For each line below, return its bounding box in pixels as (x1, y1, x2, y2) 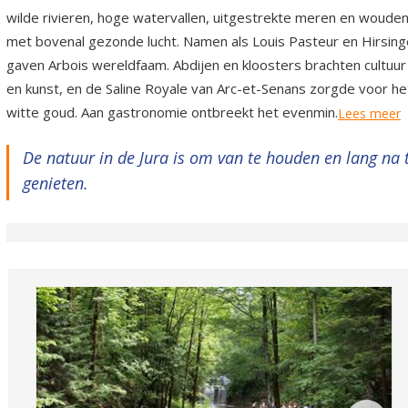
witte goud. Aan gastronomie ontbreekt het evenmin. (6, 103, 338, 121)
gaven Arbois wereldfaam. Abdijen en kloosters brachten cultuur (6, 56, 406, 74)
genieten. (23, 172, 88, 194)
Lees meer (338, 104, 401, 122)
